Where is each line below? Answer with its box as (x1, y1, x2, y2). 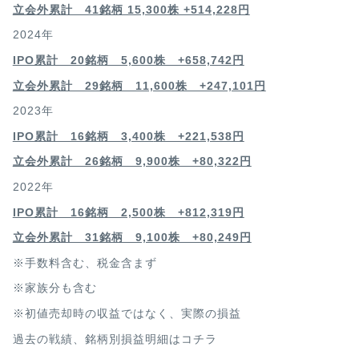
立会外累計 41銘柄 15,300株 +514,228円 (12, 3, 250, 16)
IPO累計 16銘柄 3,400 (12, 130, 154, 143)
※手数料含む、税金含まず (12, 256, 157, 269)
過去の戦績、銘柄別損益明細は (12, 333, 181, 345)
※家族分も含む (12, 282, 97, 295)
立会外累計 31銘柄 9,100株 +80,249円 (12, 232, 252, 244)
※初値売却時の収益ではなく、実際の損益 (12, 308, 241, 320)
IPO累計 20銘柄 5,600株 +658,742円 (12, 54, 244, 67)
